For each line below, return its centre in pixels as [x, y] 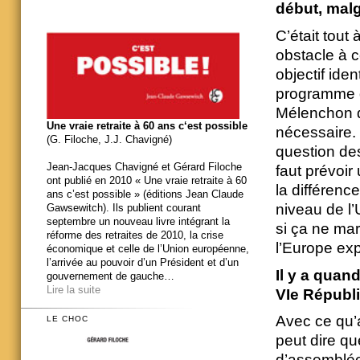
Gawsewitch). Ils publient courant [124, 207]
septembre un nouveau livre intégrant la [138, 221]
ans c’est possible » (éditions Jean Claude [145, 194]
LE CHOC [67, 319]
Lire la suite [74, 289]
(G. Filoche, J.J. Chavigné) [109, 139]
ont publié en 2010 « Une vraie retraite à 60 [147, 180]
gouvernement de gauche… [110, 276]
